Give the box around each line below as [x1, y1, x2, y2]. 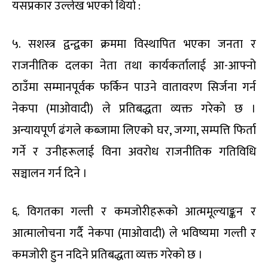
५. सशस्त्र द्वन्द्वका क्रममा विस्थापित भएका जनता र [12, 34, 256, 55]
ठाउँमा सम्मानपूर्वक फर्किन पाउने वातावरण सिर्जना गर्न [12, 77, 256, 98]
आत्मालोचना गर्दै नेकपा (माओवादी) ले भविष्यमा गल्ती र [12, 223, 256, 244]
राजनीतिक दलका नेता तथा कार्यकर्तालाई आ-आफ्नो [12, 56, 256, 77]
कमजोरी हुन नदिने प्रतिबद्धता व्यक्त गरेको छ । [12, 245, 203, 266]
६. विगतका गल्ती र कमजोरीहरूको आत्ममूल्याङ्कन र [12, 202, 256, 223]
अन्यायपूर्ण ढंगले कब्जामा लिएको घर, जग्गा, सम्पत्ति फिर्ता [12, 120, 256, 141]
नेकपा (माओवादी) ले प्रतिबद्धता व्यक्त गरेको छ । [12, 99, 256, 120]
